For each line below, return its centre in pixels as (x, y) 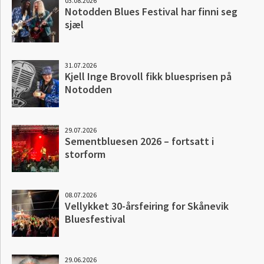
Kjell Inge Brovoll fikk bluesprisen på (148, 77)
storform (85, 154)
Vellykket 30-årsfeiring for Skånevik (147, 206)
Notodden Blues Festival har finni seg (151, 12)
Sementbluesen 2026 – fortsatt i (139, 141)
